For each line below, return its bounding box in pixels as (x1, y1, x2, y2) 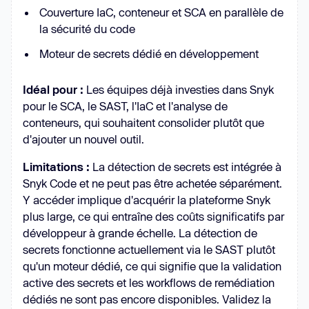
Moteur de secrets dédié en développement (39, 46, 259, 60)
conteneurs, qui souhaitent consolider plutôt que (23, 115, 264, 129)
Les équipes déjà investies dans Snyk (83, 82, 274, 96)
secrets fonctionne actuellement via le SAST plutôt (23, 242, 275, 256)
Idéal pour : (23, 82, 83, 96)
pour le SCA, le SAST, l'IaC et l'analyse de (23, 99, 228, 112)
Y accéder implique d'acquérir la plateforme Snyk (23, 192, 270, 206)
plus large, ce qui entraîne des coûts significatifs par (23, 209, 284, 223)
